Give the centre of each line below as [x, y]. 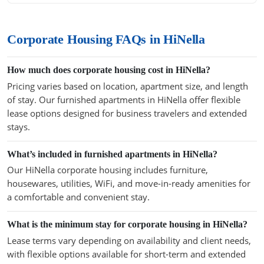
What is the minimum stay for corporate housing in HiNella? [127, 225]
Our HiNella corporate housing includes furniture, [108, 170]
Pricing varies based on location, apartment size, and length [128, 86]
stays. [19, 126]
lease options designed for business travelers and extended [127, 113]
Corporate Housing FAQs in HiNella [106, 39]
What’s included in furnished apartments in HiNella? [112, 154]
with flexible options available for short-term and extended [126, 254]
